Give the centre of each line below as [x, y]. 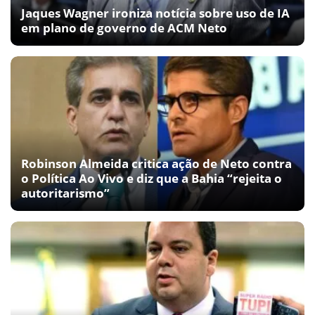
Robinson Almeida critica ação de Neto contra [156, 163]
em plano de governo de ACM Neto [124, 27]
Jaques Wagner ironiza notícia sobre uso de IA [155, 13]
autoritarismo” [65, 193]
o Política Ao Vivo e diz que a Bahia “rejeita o [152, 178]
